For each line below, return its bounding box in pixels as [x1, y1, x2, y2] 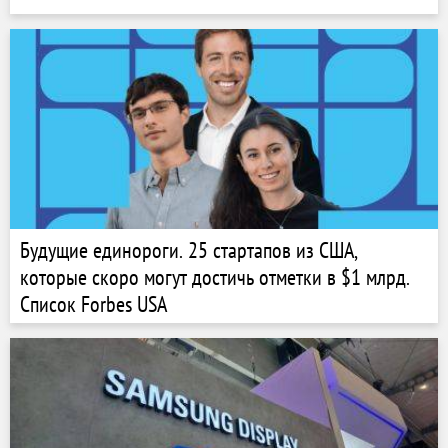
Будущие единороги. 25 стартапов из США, [20, 236, 358, 264]
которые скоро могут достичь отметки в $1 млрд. [20, 263, 410, 291]
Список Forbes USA [20, 290, 167, 318]
